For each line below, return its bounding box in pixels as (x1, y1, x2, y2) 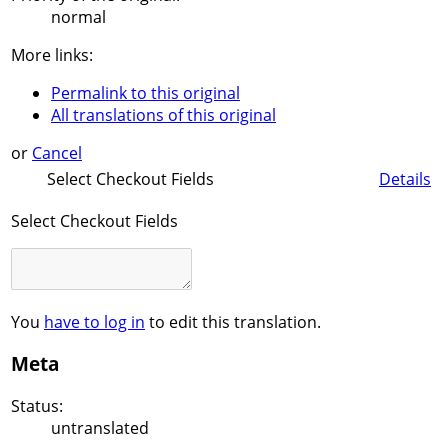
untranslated (51, 417, 149, 440)
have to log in (44, 310, 145, 333)
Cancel (32, 142, 82, 165)
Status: (11, 395, 63, 418)
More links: (11, 44, 93, 67)
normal (51, 6, 106, 29)
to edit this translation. (145, 310, 321, 333)
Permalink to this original (51, 82, 240, 105)
